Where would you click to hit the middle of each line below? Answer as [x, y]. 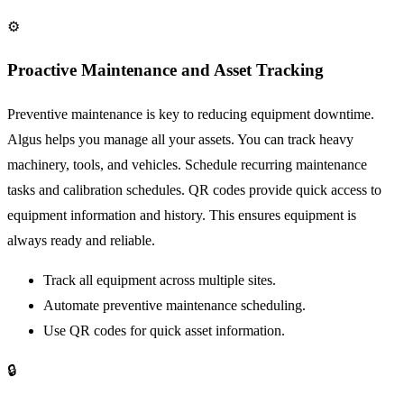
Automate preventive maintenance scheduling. [174, 306]
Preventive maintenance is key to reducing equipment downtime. [191, 115]
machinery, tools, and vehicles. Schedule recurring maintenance [187, 165]
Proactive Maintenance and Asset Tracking [165, 70]
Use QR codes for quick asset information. [164, 331]
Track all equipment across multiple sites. [160, 280]
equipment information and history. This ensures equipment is [182, 216]
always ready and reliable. [81, 241]
